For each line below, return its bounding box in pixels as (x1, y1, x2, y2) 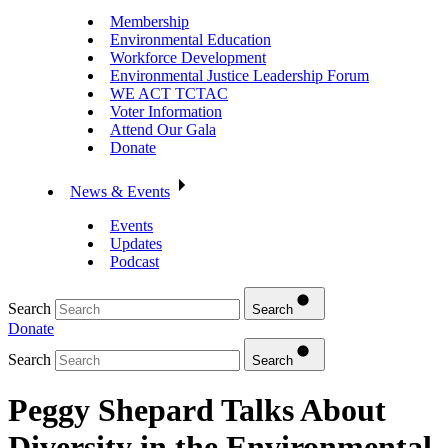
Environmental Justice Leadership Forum (110, 66, 369, 84)
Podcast (110, 252, 159, 270)
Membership (110, 12, 189, 30)
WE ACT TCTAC (110, 84, 228, 102)
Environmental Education (110, 30, 271, 48)
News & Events (70, 182, 170, 200)
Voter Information (110, 102, 222, 120)
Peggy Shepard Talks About (8, 392, 386, 429)
